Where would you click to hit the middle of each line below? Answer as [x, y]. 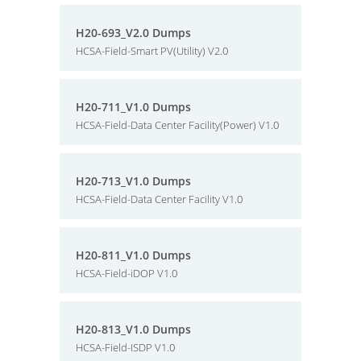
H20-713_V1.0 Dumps [133, 181]
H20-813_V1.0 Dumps [133, 329]
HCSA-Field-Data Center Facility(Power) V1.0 [177, 125]
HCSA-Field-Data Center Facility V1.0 [159, 199]
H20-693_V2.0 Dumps [133, 33]
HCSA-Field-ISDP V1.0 [125, 347]
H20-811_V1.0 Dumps [133, 255]
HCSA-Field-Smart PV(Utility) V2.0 [152, 51]
